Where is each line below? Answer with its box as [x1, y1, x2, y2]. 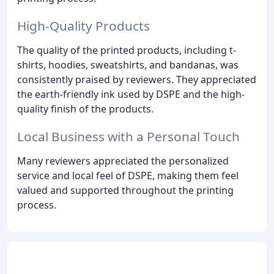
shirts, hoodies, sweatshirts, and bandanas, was [17, 58, 239, 72]
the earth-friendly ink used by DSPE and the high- [17, 87, 245, 102]
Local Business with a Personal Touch [17, 127, 240, 145]
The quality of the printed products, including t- [17, 43, 236, 57]
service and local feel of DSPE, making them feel [17, 168, 239, 182]
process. [17, 198, 56, 212]
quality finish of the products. [17, 102, 154, 116]
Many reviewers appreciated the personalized [17, 154, 229, 168]
